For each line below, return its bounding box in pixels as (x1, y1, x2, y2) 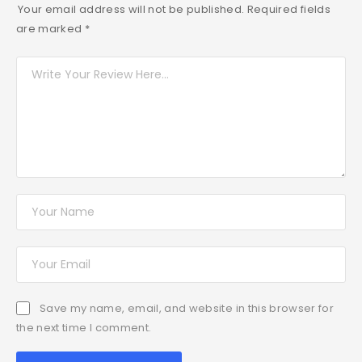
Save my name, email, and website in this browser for (39, 300, 335, 316)
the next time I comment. (16, 320, 152, 336)
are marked (16, 20, 85, 36)
